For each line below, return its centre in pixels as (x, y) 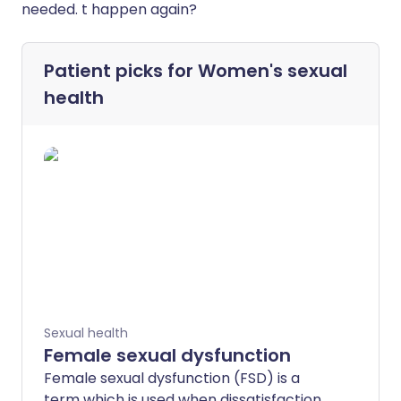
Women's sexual (273, 71)
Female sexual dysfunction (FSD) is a (172, 378)
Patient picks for (121, 71)
